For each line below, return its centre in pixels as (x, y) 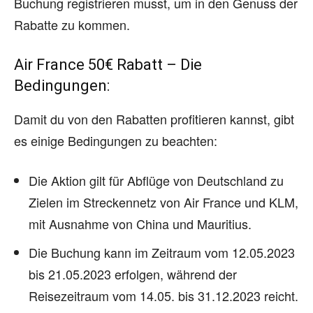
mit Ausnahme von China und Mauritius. (140, 224)
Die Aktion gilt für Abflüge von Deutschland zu (156, 180)
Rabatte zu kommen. (72, 24)
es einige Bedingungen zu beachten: (116, 140)
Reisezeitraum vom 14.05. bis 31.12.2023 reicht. (163, 296)
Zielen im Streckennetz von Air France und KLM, (163, 202)
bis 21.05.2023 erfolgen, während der (133, 274)
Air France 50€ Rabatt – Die (108, 65)
